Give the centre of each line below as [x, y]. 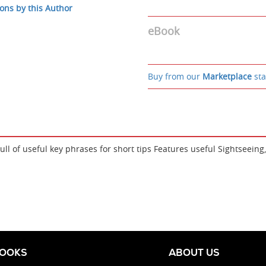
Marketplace [227, 76]
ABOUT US [194, 253]
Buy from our [175, 76]
